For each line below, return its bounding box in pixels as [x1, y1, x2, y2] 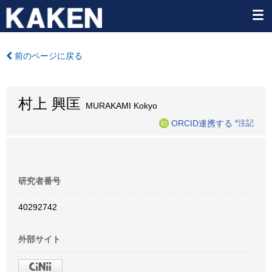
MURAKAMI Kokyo [81, 101, 157, 110]
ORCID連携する [171, 118, 233, 128]
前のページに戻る [12, 51, 83, 61]
